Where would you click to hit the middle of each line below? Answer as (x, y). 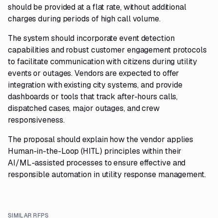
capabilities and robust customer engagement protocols (107, 50)
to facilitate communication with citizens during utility (102, 62)
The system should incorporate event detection (91, 38)
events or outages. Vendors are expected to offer (94, 73)
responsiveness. (36, 120)
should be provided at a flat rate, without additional (97, 7)
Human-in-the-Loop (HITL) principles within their (95, 151)
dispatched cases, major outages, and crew (84, 108)
